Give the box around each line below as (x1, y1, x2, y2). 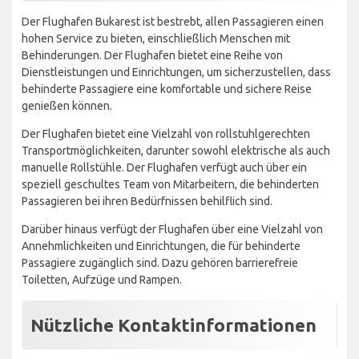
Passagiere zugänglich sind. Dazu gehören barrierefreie (22, 256, 298, 269)
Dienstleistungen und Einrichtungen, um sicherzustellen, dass (22, 65, 331, 79)
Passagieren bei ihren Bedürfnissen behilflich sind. (22, 194, 272, 208)
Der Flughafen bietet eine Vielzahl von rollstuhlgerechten (22, 127, 310, 140)
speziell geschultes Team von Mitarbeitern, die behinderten (22, 177, 319, 191)
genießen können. (22, 99, 112, 112)
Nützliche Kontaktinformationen (30, 314, 317, 335)
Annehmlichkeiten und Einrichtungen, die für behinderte (22, 239, 301, 252)
